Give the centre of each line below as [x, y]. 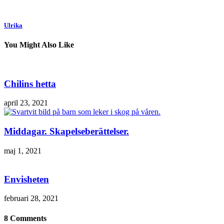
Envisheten [26, 179]
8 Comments [25, 218]
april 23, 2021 [26, 103]
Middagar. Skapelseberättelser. [66, 131]
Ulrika [13, 25]
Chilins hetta [30, 83]
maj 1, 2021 [23, 150]
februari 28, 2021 [31, 198]
